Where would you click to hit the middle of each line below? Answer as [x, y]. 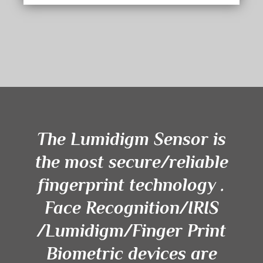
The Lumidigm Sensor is [131, 139]
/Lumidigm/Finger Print [131, 231]
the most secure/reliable [131, 162]
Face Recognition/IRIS [131, 208]
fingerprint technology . [131, 185]
